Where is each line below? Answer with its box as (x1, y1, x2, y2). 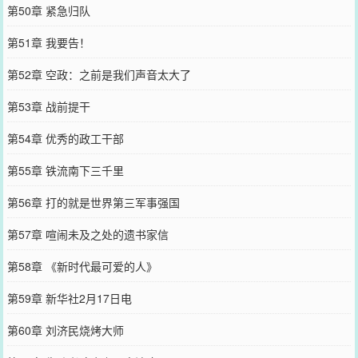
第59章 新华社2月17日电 (6, 289, 132, 306)
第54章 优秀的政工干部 (6, 129, 124, 146)
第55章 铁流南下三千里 (6, 161, 124, 178)
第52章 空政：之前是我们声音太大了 (6, 66, 191, 82)
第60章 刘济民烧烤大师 (6, 321, 124, 338)
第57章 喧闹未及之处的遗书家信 (6, 225, 169, 242)
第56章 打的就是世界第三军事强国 (6, 193, 180, 210)
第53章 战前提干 (6, 97, 90, 114)
